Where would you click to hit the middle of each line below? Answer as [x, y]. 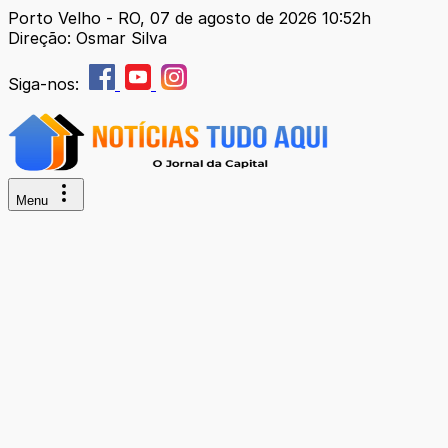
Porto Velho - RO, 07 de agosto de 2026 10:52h [189, 18]
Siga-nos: [46, 84]
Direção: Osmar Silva [87, 38]
